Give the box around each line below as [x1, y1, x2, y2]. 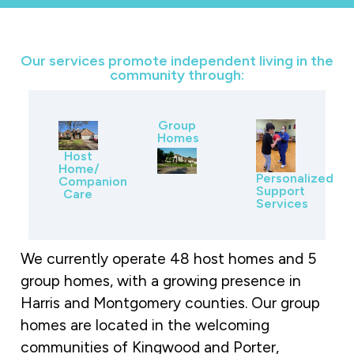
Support [256, 183, 306, 199]
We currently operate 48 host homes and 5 [21, 249, 316, 268]
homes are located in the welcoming [21, 315, 269, 334]
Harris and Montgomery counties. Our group [21, 293, 320, 312]
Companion [58, 174, 127, 190]
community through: [110, 66, 244, 84]
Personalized [256, 171, 334, 186]
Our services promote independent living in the [21, 51, 333, 70]
